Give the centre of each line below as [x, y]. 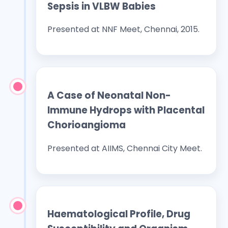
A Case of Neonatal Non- [109, 95]
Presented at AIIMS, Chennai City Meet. [125, 148]
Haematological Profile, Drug [119, 214]
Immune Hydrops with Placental [126, 110]
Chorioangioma [87, 125]
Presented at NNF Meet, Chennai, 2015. [123, 30]
